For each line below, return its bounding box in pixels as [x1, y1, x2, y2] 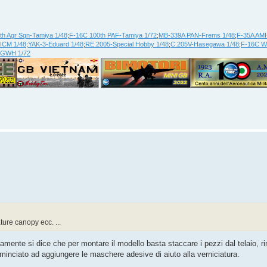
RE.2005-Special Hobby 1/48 [85, 40, 169, 48]
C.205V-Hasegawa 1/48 [170, 40, 239, 48]
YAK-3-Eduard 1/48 [28, 40, 83, 48]
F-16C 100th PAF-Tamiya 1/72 [69, 31, 157, 39]
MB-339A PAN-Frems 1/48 [159, 31, 235, 39]
